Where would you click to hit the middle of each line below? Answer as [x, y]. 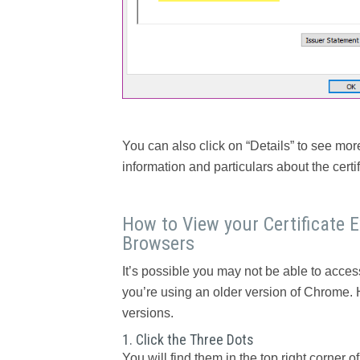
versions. [148, 313]
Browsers [158, 243]
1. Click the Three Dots [188, 339]
